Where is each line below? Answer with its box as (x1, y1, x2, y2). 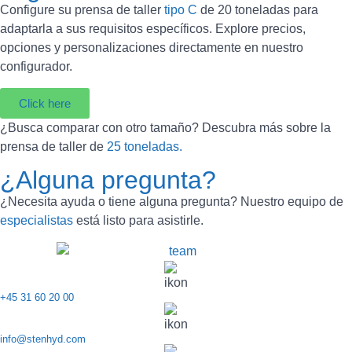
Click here (19, 96, 71, 110)
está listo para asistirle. (73, 213, 203, 227)
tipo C (161, 3, 197, 17)
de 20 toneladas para (197, 3, 318, 17)
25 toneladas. (107, 139, 182, 153)
